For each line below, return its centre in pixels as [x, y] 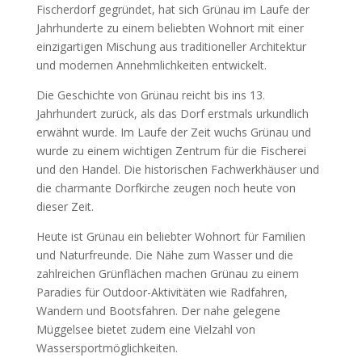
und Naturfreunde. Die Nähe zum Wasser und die [164, 255]
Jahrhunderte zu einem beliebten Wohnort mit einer [170, 28]
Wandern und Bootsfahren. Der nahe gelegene [158, 311]
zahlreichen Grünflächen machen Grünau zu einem [167, 274]
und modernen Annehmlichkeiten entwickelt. [151, 65]
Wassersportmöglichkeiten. [107, 348]
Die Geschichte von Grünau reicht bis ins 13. [150, 95]
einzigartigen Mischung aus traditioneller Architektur [171, 46]
